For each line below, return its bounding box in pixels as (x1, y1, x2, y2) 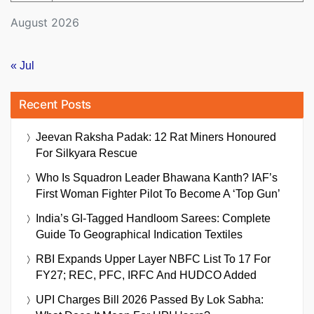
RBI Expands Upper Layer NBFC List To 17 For (36, 253, 271, 266)
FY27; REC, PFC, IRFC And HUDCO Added (36, 269, 257, 282)
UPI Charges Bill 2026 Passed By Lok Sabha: (36, 294, 264, 306)
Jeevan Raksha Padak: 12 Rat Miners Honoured (36, 131, 276, 144)
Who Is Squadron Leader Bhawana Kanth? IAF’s (36, 172, 278, 184)
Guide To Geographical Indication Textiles (36, 228, 243, 241)
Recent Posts (19, 97, 91, 112)
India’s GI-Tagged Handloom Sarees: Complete (36, 212, 271, 225)
